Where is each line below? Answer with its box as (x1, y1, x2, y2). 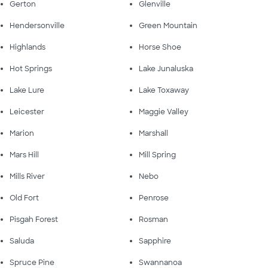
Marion (10, 128, 34, 138)
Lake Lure (10, 85, 44, 95)
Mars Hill (10, 150, 39, 160)
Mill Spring (139, 150, 176, 160)
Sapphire (139, 236, 171, 246)
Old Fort (10, 193, 39, 203)
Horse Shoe (139, 42, 181, 52)
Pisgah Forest (10, 214, 58, 224)
